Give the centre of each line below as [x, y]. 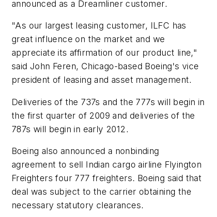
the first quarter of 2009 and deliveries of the [103, 115]
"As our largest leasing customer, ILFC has [99, 26]
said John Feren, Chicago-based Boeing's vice [105, 66]
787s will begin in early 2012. [70, 129]
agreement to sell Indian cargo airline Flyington [107, 165]
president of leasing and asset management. [102, 80]
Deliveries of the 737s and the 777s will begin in [108, 102]
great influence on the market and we [88, 39]
